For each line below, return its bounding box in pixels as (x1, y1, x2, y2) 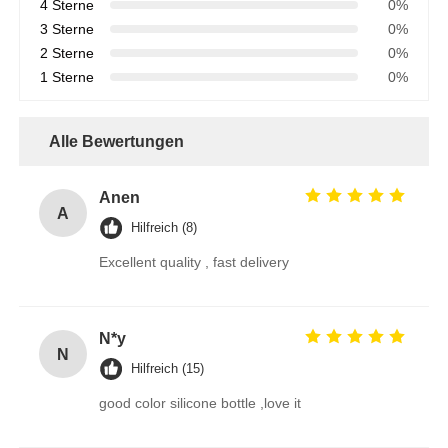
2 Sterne (40, 45, 95, 62)
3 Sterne (40, 21, 95, 38)
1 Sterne (40, 69, 95, 86)
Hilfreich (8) (131, 220, 198, 236)
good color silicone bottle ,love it (99, 395, 302, 412)
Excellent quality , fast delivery (99, 254, 290, 271)
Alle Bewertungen (49, 133, 185, 151)
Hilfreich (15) (131, 361, 205, 377)
